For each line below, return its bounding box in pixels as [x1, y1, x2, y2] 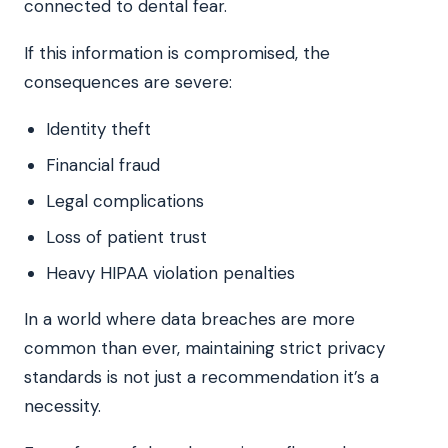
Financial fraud [46, 153, 160, 176]
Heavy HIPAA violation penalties [46, 261, 295, 284]
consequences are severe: [24, 70, 232, 93]
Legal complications [46, 189, 204, 212]
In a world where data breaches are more [24, 307, 355, 330]
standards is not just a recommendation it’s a [24, 365, 379, 388]
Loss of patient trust [46, 225, 207, 248]
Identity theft [46, 117, 151, 140]
